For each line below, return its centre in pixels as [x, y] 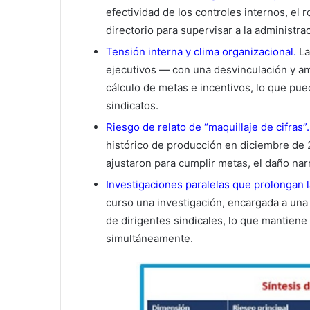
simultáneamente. [149, 239]
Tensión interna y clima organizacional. [201, 52]
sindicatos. [132, 106]
